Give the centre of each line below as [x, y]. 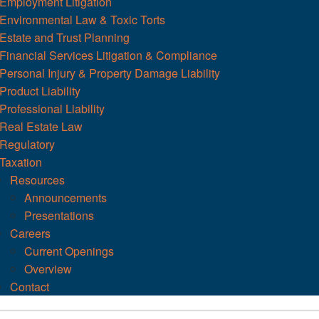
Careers [31, 233]
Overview [48, 268]
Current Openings [69, 251]
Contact [30, 286]
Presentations [59, 215]
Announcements [66, 197]
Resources [38, 179]
